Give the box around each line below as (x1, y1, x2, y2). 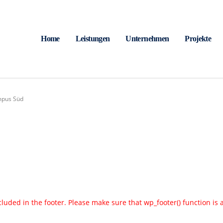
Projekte (185, 34, 212, 43)
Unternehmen (125, 34, 169, 43)
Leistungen (75, 34, 110, 43)
